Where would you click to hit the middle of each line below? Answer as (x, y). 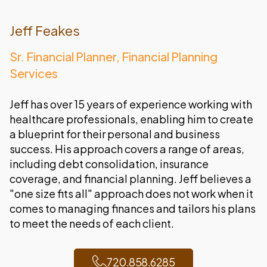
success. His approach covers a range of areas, (127, 149)
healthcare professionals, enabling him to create (131, 119)
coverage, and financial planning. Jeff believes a (131, 179)
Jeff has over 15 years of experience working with (131, 104)
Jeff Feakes (45, 31)
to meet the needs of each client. (92, 223)
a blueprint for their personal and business (115, 134)
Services (34, 73)
